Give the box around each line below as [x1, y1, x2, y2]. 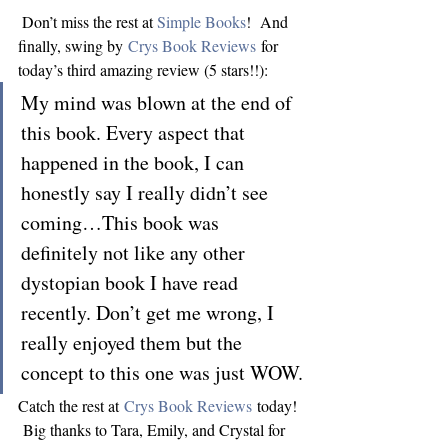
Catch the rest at [18, 395, 124, 416]
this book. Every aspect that [21, 119, 250, 146]
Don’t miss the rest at [22, 11, 157, 32]
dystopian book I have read [21, 269, 243, 296]
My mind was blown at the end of [21, 89, 297, 116]
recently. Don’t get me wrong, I [21, 299, 279, 326]
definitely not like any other [21, 239, 250, 266]
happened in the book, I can [21, 149, 249, 176]
